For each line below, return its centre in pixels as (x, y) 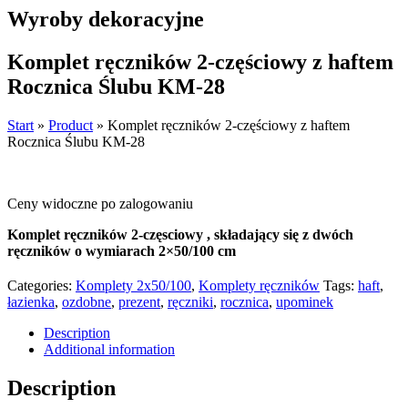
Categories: (41, 285)
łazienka (31, 301)
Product (71, 125)
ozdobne (87, 301)
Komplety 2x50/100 (133, 285)
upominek (305, 301)
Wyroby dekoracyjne (106, 19)
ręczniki (190, 301)
